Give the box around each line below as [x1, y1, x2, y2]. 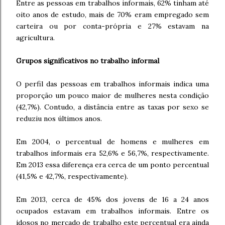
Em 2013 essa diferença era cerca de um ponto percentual [16, 160, 209, 169]
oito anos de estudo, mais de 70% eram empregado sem [16, 10, 209, 19]
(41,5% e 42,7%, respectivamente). [16, 172, 128, 181]
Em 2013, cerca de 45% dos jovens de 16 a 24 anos [16, 195, 209, 204]
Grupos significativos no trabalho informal [16, 56, 159, 65]
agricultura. [16, 33, 55, 42]
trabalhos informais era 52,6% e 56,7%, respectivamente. [16, 149, 209, 158]
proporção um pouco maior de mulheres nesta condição [16, 91, 209, 100]
